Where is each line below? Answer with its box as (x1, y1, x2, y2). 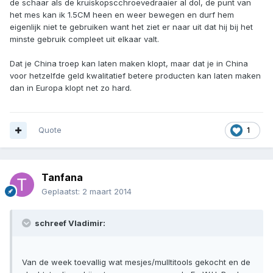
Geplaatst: (41, 186, 82, 197)
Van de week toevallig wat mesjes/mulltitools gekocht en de (22, 257, 250, 268)
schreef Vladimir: (33, 218, 105, 229)
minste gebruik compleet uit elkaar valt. (10, 34, 159, 44)
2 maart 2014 (82, 186, 132, 197)
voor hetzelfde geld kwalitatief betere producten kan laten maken (10, 71, 261, 81)
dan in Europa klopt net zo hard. (10, 83, 132, 93)
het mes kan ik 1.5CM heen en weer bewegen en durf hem (10, 10, 234, 20)
